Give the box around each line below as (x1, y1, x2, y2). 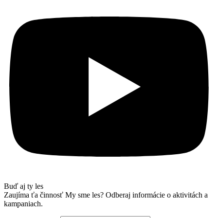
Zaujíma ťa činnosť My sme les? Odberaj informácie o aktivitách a (4, 190, 208, 199)
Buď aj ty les (4, 182, 43, 190)
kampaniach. (4, 199, 43, 208)
